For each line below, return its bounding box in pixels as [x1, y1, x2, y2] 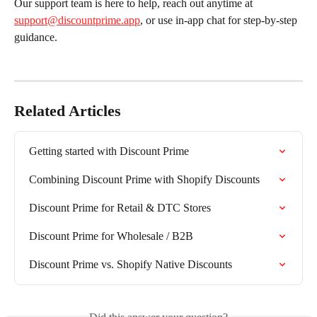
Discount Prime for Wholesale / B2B [29, 229, 193, 242]
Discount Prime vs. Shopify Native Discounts [29, 258, 232, 270]
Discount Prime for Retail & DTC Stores [29, 201, 211, 214]
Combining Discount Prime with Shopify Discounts [29, 173, 260, 185]
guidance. [14, 30, 57, 43]
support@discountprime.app [14, 13, 140, 26]
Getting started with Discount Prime [29, 144, 189, 157]
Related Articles [14, 101, 121, 120]
